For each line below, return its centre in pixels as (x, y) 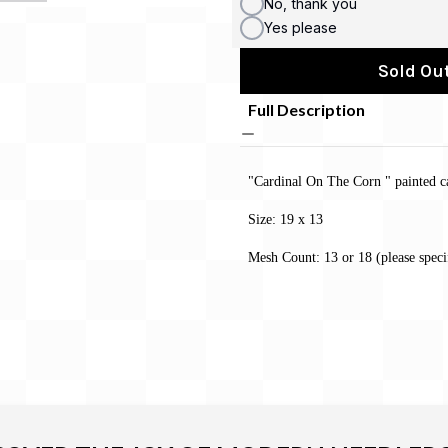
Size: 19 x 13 (285, 218)
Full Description (306, 109)
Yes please (300, 27)
